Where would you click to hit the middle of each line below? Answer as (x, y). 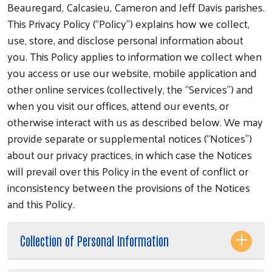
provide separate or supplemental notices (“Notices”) (130, 138)
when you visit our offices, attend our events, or (118, 105)
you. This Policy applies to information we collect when (134, 56)
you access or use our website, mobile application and (132, 72)
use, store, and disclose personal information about (125, 39)
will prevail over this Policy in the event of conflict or (128, 171)
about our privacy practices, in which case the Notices (130, 154)
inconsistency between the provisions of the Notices (129, 187)
